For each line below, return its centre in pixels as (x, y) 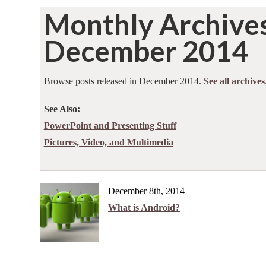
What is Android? (144, 208)
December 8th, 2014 (146, 191)
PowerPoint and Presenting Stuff (110, 125)
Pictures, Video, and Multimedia (108, 142)
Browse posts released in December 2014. (123, 81)
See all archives (234, 81)
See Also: (62, 109)
